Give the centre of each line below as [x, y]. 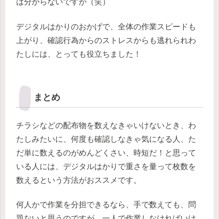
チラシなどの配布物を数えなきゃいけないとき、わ [106, 125]
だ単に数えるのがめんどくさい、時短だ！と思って [106, 153]
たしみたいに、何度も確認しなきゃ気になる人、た [106, 139]
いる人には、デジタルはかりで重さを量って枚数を [106, 166]
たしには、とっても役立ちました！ [79, 54]
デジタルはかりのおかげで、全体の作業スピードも [106, 26]
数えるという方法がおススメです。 [79, 180]
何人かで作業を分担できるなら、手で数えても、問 [106, 204]
